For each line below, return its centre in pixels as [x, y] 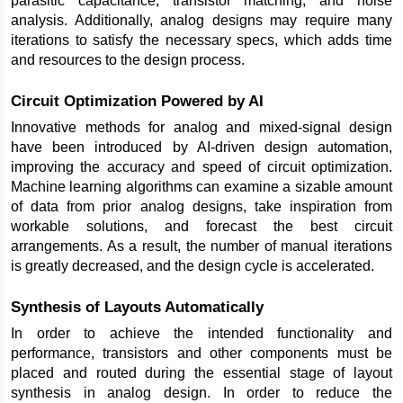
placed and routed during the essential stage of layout [201, 373]
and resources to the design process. [128, 60]
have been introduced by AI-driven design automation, [201, 148]
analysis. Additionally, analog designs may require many [201, 21]
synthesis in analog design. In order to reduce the [201, 393]
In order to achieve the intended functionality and [201, 334]
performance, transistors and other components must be [201, 354]
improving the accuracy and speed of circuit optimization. [201, 167]
